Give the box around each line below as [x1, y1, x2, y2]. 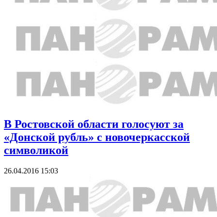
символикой [4, 144, 68, 157]
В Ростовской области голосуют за [4, 118, 184, 131]
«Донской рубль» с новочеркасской [4, 131, 190, 144]
